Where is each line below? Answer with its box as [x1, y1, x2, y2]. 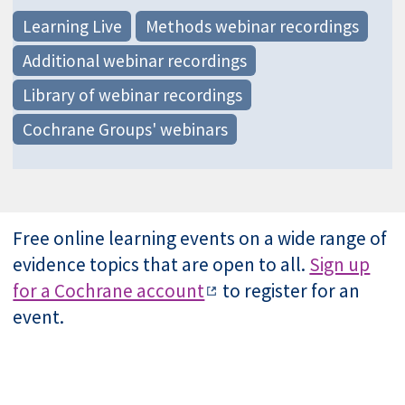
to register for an [219, 278, 361, 304]
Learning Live [22, 14, 122, 37]
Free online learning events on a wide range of [13, 226, 388, 251]
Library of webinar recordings [22, 83, 242, 106]
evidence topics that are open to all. [13, 252, 310, 278]
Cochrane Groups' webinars [22, 118, 228, 140]
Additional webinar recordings [22, 49, 247, 71]
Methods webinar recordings [145, 14, 359, 37]
